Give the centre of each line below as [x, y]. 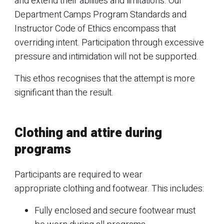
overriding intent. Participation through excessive [109, 42]
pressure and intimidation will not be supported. [108, 56]
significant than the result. [64, 92]
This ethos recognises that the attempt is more [105, 78]
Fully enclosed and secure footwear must [115, 210]
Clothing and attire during [88, 133]
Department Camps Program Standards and [100, 14]
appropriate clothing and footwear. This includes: [109, 188]
